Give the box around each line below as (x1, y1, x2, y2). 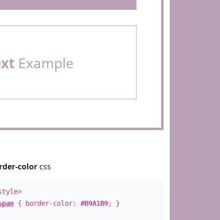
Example (14, 54, 74, 72)
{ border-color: (13, 199, 81, 207)
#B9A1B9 (80, 199, 108, 207)
